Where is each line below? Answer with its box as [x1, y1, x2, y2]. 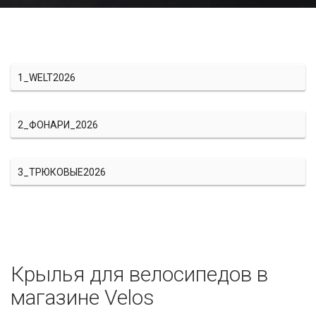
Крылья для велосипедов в [11, 262, 268, 286]
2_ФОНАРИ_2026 [18, 119, 98, 130]
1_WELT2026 [18, 72, 75, 83]
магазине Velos [11, 285, 154, 310]
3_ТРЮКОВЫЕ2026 [18, 166, 106, 178]
